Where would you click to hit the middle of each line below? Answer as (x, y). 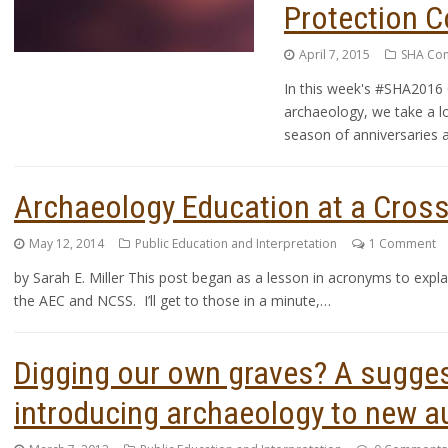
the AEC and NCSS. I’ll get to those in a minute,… (172, 300)
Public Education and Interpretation (236, 243)
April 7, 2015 (334, 54)
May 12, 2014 (66, 243)
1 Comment (402, 243)
